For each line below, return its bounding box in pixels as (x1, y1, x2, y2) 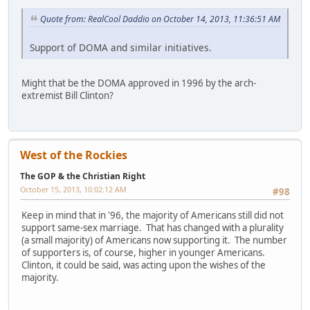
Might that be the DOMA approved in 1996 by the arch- (21, 77, 256, 90)
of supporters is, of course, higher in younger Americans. (21, 246, 267, 259)
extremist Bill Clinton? (21, 89, 113, 102)
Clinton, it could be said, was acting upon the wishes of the (21, 258, 266, 271)
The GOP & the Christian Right (20, 170, 145, 182)
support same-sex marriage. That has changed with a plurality (21, 221, 284, 234)
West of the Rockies (20, 147, 127, 163)
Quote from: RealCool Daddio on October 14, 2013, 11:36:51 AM (40, 13, 280, 26)
